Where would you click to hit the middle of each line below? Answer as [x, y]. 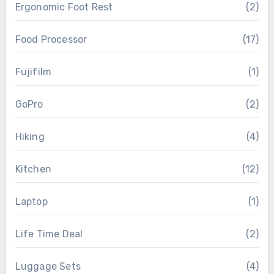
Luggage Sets [48, 267]
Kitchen [33, 169]
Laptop [31, 202]
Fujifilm [33, 72]
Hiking [30, 137]
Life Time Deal [49, 234]
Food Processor [51, 40]
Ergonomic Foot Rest [64, 7]
